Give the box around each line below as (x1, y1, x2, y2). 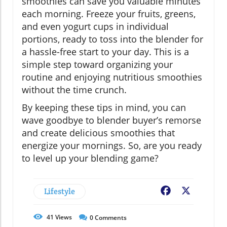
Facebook (172, 186, 209, 198)
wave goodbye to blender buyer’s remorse (22, 114, 201, 127)
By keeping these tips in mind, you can (22, 101, 186, 114)
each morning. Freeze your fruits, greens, (22, 8, 196, 20)
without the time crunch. (22, 84, 127, 96)
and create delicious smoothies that (22, 127, 175, 139)
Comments (93, 213, 127, 222)
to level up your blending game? (22, 152, 159, 165)
